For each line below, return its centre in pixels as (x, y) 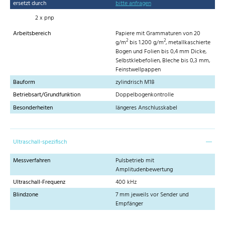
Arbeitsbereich (32, 33)
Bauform (24, 83)
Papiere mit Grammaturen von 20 (158, 33)
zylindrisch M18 (135, 83)
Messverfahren (32, 160)
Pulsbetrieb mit (135, 160)
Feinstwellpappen (138, 70)
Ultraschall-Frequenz (39, 183)
